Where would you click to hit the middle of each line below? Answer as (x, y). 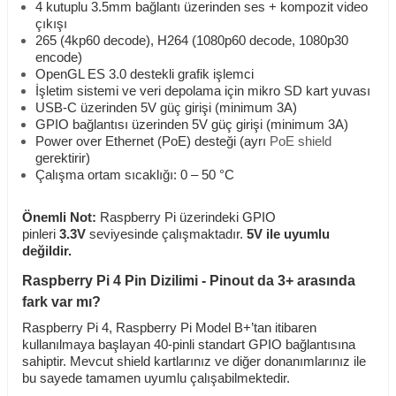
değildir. (47, 251)
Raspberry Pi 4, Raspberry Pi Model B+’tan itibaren (169, 328)
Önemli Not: (61, 218)
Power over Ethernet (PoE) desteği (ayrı (151, 142)
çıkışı (51, 24)
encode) (59, 58)
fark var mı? (61, 302)
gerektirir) (63, 159)
